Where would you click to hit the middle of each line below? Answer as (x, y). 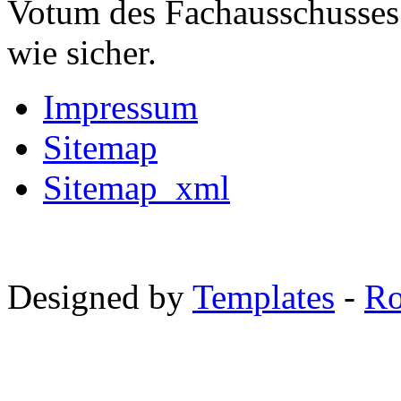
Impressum (120, 107)
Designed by (100, 297)
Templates (264, 297)
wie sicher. (82, 53)
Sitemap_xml (137, 188)
